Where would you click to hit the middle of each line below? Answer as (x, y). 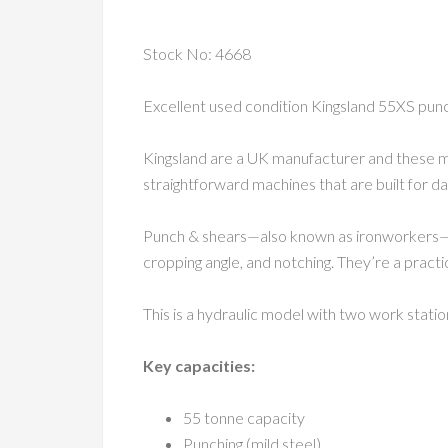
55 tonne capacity (244, 417)
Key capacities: (199, 365)
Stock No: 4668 (197, 53)
